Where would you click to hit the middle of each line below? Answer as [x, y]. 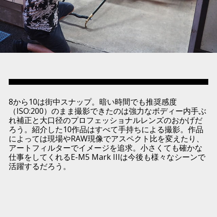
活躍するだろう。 [39, 166]
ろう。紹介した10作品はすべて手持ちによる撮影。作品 [106, 130]
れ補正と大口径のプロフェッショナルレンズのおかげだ [105, 120]
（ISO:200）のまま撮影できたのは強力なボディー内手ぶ [107, 111]
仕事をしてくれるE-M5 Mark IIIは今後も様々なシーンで [107, 157]
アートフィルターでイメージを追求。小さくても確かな [105, 148]
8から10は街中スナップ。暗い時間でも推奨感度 [93, 102]
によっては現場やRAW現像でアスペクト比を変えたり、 [106, 139]
